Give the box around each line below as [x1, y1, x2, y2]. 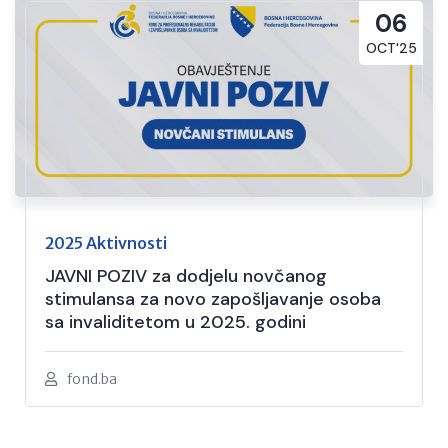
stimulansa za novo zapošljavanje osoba [45, 286, 381, 311]
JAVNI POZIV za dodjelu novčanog [45, 263, 327, 288]
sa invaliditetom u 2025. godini [45, 309, 306, 334]
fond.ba [67, 369, 117, 388]
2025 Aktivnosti [45, 232, 167, 253]
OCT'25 [365, 38, 417, 57]
